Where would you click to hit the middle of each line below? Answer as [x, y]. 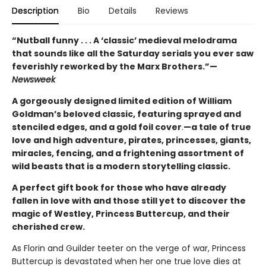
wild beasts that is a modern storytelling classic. [121, 167]
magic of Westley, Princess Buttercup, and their [121, 214]
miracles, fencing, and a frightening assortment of [128, 153]
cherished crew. [48, 227]
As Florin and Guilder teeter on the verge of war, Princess [129, 248]
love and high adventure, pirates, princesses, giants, [132, 140]
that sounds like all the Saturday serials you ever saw [133, 54]
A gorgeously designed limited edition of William [122, 101]
